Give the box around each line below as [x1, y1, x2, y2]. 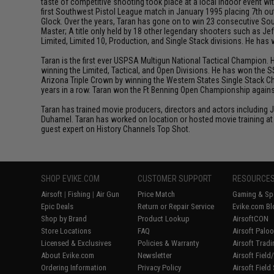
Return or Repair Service [138, 202, 215, 211]
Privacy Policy [138, 263, 182, 272]
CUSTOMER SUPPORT [138, 174, 212, 183]
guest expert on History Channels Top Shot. [41, 124, 191, 134]
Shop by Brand [41, 214, 87, 223]
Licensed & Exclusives [41, 239, 112, 248]
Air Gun [96, 190, 120, 199]
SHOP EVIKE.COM [41, 174, 100, 183]
